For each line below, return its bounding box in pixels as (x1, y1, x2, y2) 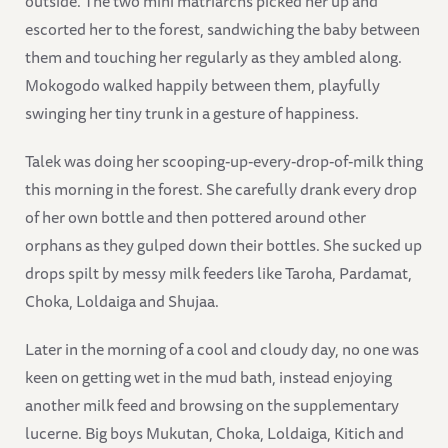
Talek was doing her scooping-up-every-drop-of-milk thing (25, 147, 423, 174)
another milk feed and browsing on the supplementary (25, 391, 399, 418)
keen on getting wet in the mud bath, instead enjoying (25, 363, 392, 390)
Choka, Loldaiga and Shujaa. (25, 287, 219, 314)
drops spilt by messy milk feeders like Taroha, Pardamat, (25, 259, 412, 286)
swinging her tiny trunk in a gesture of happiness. (25, 99, 359, 126)
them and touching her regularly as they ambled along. (25, 43, 402, 70)
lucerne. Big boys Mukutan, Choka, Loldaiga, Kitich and (25, 419, 404, 446)
